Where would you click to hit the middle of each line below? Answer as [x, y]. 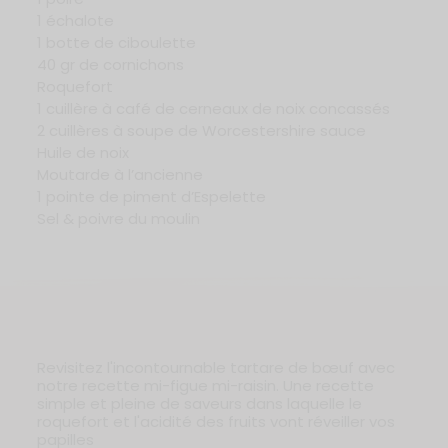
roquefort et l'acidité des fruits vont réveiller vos [216, 421]
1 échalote [76, 20]
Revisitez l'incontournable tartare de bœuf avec [216, 367]
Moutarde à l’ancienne [120, 174]
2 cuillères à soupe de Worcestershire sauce [202, 130]
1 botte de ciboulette [117, 42]
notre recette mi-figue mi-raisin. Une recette [206, 385]
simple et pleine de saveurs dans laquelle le [200, 403]
